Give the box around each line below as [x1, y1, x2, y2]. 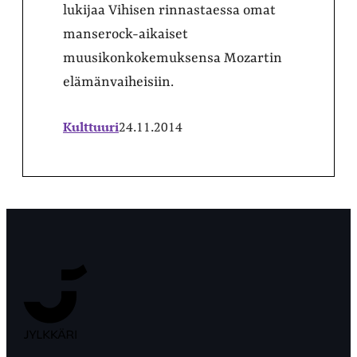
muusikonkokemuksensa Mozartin [63, 49, 282, 66]
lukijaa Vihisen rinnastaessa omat [63, 2, 276, 18]
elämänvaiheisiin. [63, 73, 174, 90]
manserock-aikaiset [63, 25, 188, 42]
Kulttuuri [63, 117, 119, 135]
